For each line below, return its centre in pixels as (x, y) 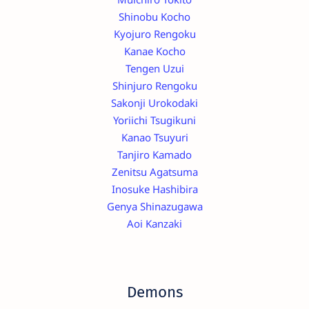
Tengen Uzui (154, 68)
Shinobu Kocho (154, 16)
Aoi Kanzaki (154, 223)
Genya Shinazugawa (154, 206)
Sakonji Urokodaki (154, 102)
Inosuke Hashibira (154, 189)
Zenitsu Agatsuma (154, 171)
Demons (154, 292)
